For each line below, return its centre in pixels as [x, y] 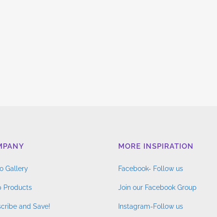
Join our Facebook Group [157, 187]
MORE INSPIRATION [156, 146]
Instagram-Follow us [151, 206]
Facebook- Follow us [151, 168]
